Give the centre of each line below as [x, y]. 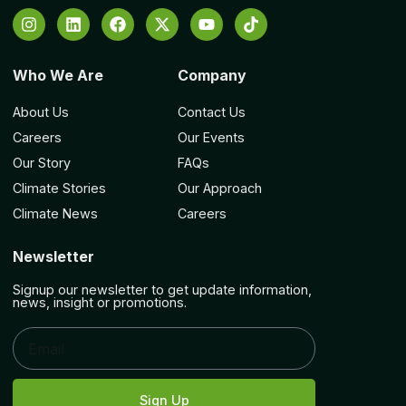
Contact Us [211, 111]
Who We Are [58, 75]
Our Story [42, 162]
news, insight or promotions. [100, 303]
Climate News [56, 213]
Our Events [211, 137]
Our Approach [219, 188]
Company [212, 75]
